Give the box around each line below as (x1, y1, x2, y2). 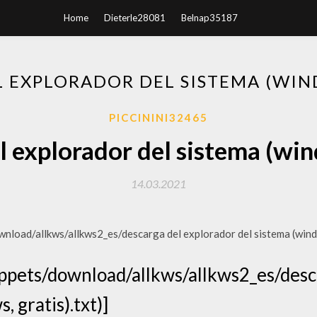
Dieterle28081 (104, 12, 166, 23)
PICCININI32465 (109, 111, 208, 124)
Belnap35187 (181, 12, 238, 23)
